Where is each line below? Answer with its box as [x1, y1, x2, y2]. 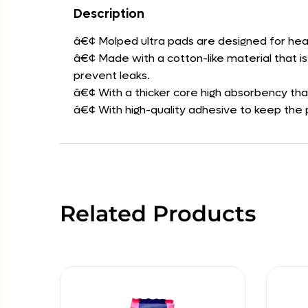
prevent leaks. [74, 68, 150, 82]
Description [74, 6, 144, 22]
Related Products [60, 200, 256, 227]
